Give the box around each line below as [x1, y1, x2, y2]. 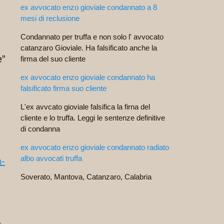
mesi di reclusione [20, 14, 79, 22]
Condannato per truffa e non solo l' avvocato [20, 32, 163, 41]
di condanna [20, 124, 60, 133]
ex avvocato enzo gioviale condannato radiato [20, 143, 169, 151]
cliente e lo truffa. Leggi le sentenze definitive [20, 113, 165, 122]
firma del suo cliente [20, 54, 85, 63]
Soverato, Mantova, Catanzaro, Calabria [20, 172, 151, 181]
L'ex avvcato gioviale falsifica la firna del [20, 102, 150, 111]
